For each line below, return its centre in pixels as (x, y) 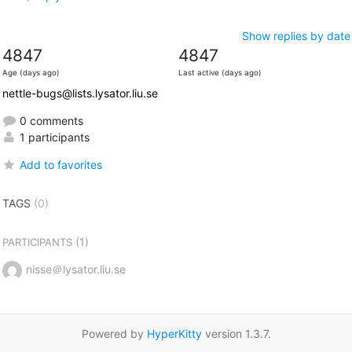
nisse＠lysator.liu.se (75, 269)
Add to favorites (60, 164)
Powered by (114, 333)
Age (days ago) (31, 72)
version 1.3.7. (236, 333)
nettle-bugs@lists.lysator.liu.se (80, 93)
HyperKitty (174, 333)
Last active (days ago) (220, 72)
